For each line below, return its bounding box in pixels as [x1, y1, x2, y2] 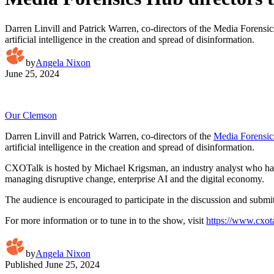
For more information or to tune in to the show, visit [5, 215, 206, 226]
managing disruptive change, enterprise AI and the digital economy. [5, 173, 264, 184]
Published [5, 259, 43, 270]
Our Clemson [5, 109, 57, 120]
